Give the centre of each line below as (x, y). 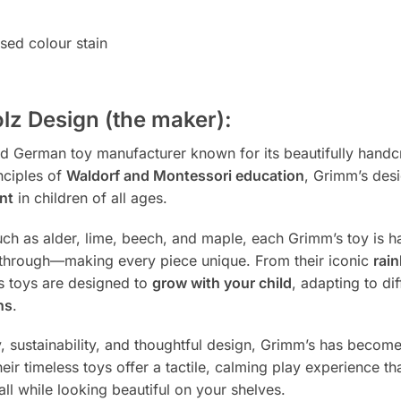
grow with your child (222, 282)
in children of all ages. (90, 198)
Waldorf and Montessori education (185, 176)
